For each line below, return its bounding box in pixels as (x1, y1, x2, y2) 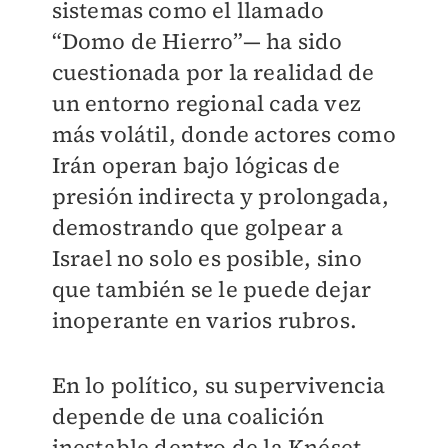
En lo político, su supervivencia (51, 370, 385, 401)
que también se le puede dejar (51, 274, 372, 305)
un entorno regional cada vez (51, 88, 362, 119)
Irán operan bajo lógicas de (51, 150, 340, 181)
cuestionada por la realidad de (51, 57, 375, 88)
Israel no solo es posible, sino (51, 243, 362, 274)
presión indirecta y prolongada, (51, 181, 389, 212)
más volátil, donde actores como (51, 119, 396, 150)
